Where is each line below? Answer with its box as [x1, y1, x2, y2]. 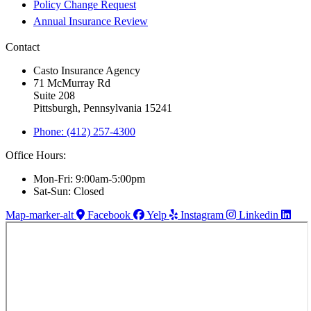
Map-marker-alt [6, 209, 74, 221]
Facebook [87, 209, 131, 221]
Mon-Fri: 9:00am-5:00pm [33, 173, 145, 185]
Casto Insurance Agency [33, 65, 140, 77]
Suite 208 [33, 90, 75, 102]
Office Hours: [6, 149, 66, 162]
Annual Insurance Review [33, 15, 148, 28]
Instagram [180, 209, 224, 221]
